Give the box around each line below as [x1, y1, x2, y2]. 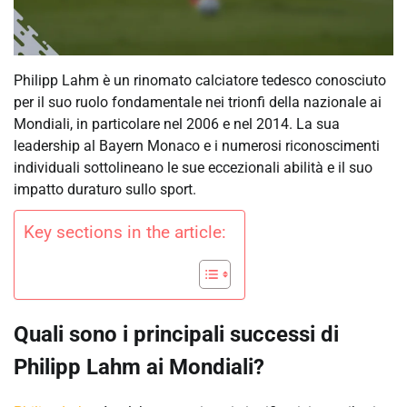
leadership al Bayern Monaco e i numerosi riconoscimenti [14, 137, 380, 155]
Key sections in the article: [24, 222, 226, 243]
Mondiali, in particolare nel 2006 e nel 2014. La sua [14, 115, 340, 134]
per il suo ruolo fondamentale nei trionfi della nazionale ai [14, 94, 382, 112]
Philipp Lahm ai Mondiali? [14, 354, 264, 381]
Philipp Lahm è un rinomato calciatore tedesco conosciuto [14, 72, 386, 90]
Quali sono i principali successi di [14, 322, 339, 348]
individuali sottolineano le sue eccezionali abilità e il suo [14, 159, 372, 177]
